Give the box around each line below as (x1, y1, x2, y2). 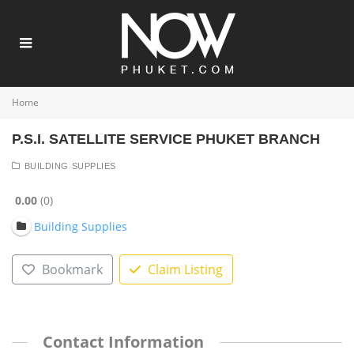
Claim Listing (147, 261, 223, 279)
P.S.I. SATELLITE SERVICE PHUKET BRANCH (12, 131, 320, 147)
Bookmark (41, 261, 103, 279)
